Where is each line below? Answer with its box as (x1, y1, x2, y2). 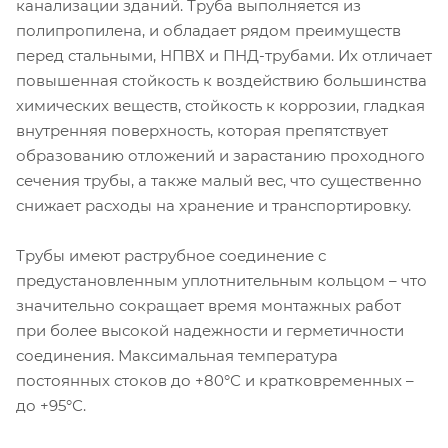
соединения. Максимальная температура (16, 345, 338, 365)
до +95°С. (16, 395, 86, 415)
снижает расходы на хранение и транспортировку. (16, 195, 419, 215)
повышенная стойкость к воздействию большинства (16, 70, 427, 90)
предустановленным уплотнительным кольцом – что (16, 270, 427, 290)
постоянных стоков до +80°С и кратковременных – (16, 370, 414, 390)
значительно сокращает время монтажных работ (16, 295, 401, 315)
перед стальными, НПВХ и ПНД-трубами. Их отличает (16, 45, 432, 65)
